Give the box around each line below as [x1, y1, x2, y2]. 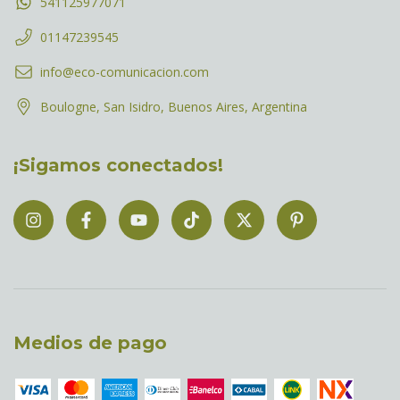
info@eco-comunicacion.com [40, 63, 209, 81]
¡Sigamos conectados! [13, 154, 223, 177]
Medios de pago [13, 331, 167, 354]
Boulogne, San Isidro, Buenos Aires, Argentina [40, 98, 307, 116]
